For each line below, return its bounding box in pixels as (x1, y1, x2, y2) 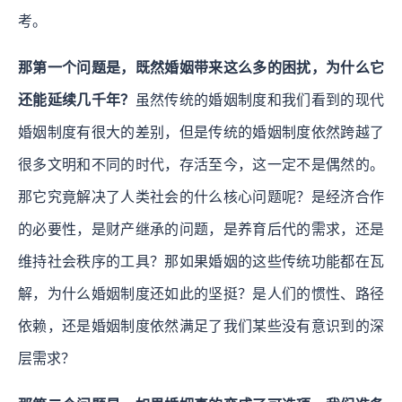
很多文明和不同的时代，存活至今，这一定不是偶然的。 (18, 156, 384, 172)
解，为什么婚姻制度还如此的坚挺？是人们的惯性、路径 (18, 285, 384, 301)
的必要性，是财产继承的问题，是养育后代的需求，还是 (18, 221, 384, 237)
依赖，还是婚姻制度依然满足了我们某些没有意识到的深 (18, 318, 384, 334)
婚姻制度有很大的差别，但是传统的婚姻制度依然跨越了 (18, 124, 384, 140)
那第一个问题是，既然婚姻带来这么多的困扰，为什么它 (18, 59, 384, 75)
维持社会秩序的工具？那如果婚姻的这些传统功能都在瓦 (18, 253, 384, 269)
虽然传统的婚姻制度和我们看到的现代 (135, 92, 385, 108)
